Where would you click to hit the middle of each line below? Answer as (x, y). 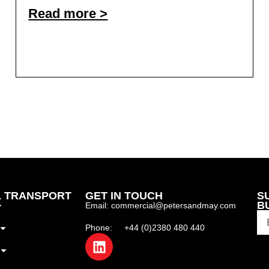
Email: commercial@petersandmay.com (161, 206)
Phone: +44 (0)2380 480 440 (145, 228)
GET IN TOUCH (124, 196)
